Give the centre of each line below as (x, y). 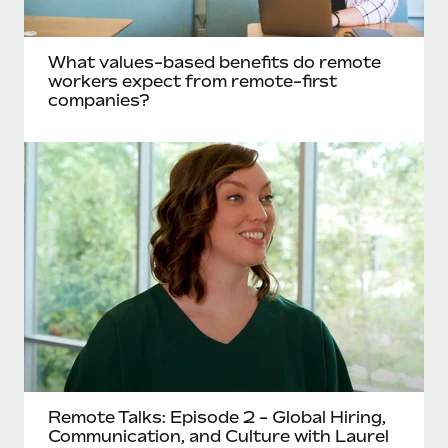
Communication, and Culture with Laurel (218, 436)
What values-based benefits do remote (214, 62)
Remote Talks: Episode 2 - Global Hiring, (217, 417)
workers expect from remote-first (192, 81)
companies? (99, 100)
